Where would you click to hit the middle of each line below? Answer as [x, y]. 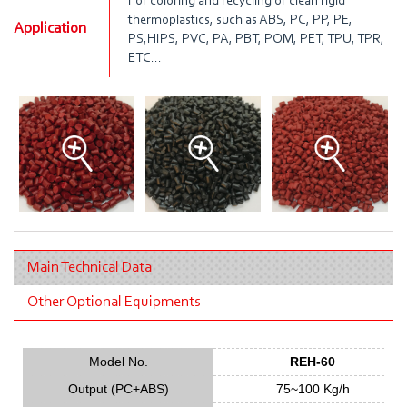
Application [50, 29]
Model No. [118, 362]
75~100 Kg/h [313, 389]
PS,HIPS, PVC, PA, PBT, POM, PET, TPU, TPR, [256, 39]
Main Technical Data [89, 268]
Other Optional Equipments [114, 302]
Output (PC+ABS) [118, 389]
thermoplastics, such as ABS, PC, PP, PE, [240, 20]
